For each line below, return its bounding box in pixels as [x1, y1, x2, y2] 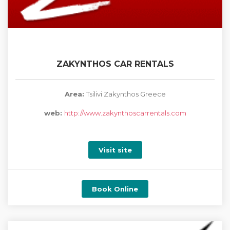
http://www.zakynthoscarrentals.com [64, 109, 186, 117]
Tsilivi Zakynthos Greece [86, 90, 166, 98]
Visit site [98, 146, 132, 154]
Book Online [92, 185, 138, 193]
